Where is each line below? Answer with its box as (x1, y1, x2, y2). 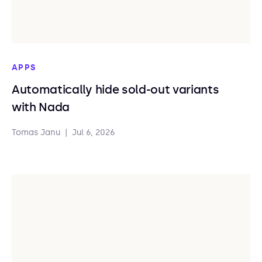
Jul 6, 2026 (72, 127, 115, 137)
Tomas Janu (12, 127, 60, 137)
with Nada (12, 100, 70, 114)
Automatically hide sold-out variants (12, 82, 219, 96)
